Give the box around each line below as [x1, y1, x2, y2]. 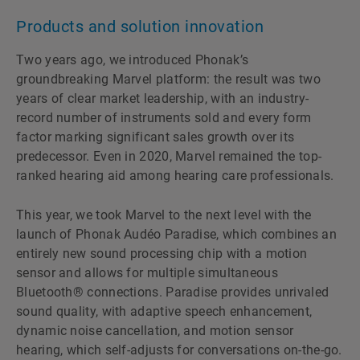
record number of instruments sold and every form [16, 109, 312, 125]
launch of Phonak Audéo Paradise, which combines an [16, 226, 337, 242]
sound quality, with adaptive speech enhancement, [16, 303, 313, 319]
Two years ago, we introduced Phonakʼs [16, 51, 249, 67]
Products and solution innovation [16, 16, 264, 36]
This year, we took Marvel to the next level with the [16, 207, 312, 223]
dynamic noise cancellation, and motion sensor [16, 322, 294, 338]
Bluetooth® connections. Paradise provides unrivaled [16, 284, 329, 300]
